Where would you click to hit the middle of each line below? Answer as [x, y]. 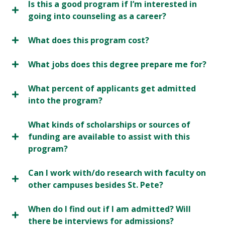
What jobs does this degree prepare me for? [117, 65]
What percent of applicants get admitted [112, 89]
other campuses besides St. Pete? [96, 185]
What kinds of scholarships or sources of [109, 125]
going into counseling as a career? [97, 16]
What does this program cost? [89, 40]
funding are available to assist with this [109, 137]
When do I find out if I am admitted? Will [109, 209]
